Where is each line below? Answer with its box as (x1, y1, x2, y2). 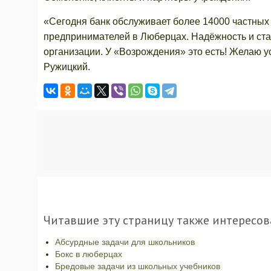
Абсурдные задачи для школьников (55, 237, 195, 247)
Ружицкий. (44, 62, 90, 72)
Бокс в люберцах (55, 249, 122, 259)
